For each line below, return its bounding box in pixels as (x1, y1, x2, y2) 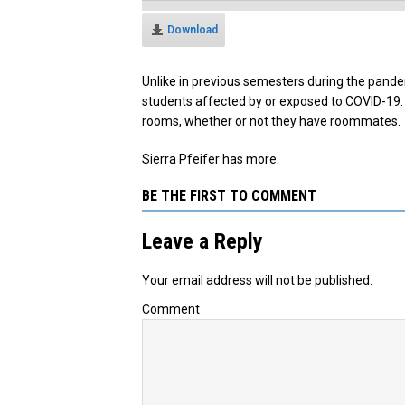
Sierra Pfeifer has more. (142, 151, 279, 166)
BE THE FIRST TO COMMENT (142, 186, 316, 204)
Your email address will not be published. (142, 272, 372, 287)
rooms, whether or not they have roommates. (142, 113, 400, 128)
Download (167, 23, 218, 36)
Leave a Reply (142, 228, 263, 254)
